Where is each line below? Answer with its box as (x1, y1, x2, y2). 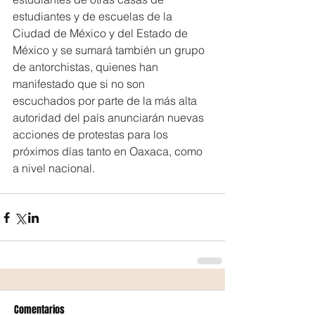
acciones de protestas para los (13, 127, 171, 141)
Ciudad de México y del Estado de (13, 26, 191, 40)
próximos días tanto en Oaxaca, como (13, 144, 205, 158)
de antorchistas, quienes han (13, 60, 161, 74)
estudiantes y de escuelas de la (13, 9, 175, 23)
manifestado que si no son (13, 77, 148, 91)
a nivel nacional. (13, 161, 95, 175)
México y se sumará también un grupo (13, 43, 207, 57)
